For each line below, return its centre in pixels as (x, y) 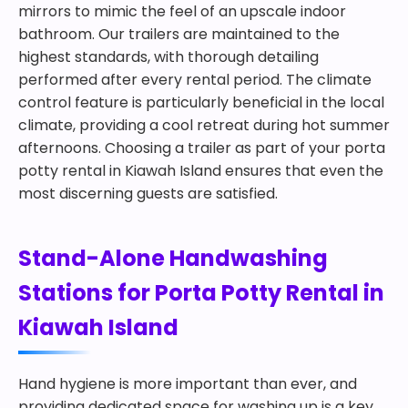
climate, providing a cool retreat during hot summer (204, 125)
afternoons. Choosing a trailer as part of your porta (202, 148)
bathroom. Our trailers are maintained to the (179, 34)
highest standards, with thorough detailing (168, 57)
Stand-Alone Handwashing (173, 258)
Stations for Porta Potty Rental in (201, 293)
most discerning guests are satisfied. (148, 194)
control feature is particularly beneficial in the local (201, 102)
